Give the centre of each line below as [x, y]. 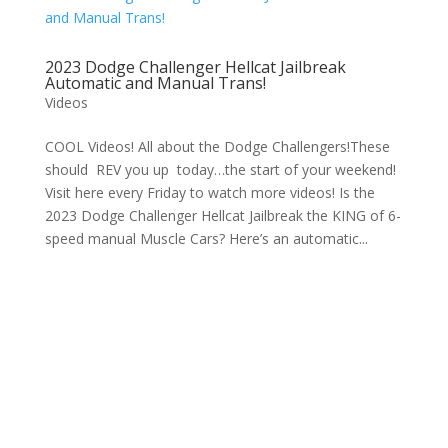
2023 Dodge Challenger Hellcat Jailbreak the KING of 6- [222, 215]
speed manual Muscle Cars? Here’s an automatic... [206, 238]
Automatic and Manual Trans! [155, 83]
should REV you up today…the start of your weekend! [220, 169]
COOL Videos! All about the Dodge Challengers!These [217, 146]
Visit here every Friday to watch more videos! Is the [209, 192]
